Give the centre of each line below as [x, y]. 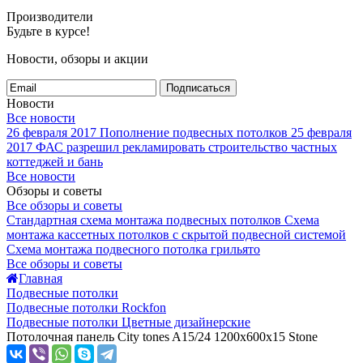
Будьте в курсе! [48, 31]
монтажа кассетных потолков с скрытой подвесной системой [176, 235]
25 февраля [321, 132]
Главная [41, 278]
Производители [50, 17]
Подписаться [198, 88]
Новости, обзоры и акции [77, 59]
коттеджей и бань [55, 162]
